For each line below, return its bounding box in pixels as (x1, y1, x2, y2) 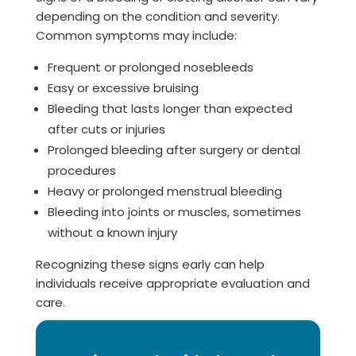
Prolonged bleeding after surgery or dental (47, 141, 300, 158)
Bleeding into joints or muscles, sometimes (47, 203, 301, 220)
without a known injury (47, 224, 177, 241)
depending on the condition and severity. (35, 8, 280, 25)
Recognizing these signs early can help (35, 256, 265, 273)
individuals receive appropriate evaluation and (35, 275, 310, 292)
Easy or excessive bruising (47, 79, 199, 96)
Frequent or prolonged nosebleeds (47, 59, 253, 75)
